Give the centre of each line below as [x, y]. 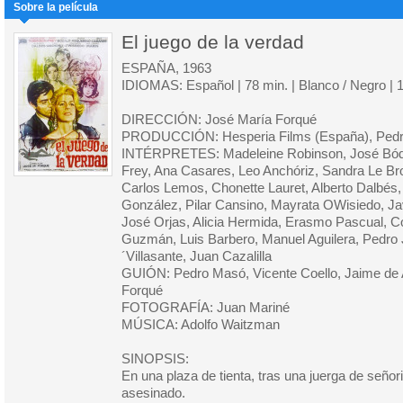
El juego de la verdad [213, 42]
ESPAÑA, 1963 [166, 68]
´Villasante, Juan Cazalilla [197, 256]
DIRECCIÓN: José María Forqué [219, 120]
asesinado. [153, 393]
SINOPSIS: [155, 359]
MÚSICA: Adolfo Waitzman [201, 325]
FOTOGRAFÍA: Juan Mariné [206, 308]
